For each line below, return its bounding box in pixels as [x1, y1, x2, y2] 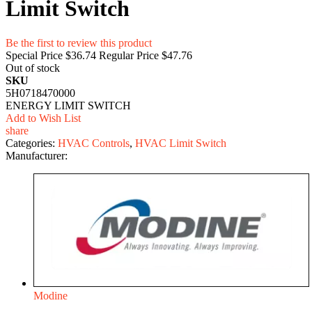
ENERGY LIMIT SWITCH [6, 99, 131, 111]
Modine [33, 289, 68, 302]
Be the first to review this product [6, 36, 152, 49]
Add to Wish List [6, 111, 81, 124]
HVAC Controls [58, 136, 130, 149]
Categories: [6, 136, 58, 149]
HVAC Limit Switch [135, 136, 226, 149]
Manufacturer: [6, 149, 68, 162]
